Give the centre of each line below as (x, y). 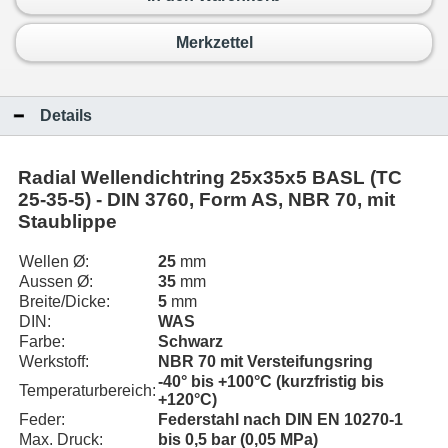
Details (66, 115)
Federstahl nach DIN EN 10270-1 (280, 419)
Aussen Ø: (56, 281)
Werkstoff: (54, 361)
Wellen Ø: (54, 261)
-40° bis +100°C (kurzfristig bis (271, 381)
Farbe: (42, 341)
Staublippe (67, 222)
